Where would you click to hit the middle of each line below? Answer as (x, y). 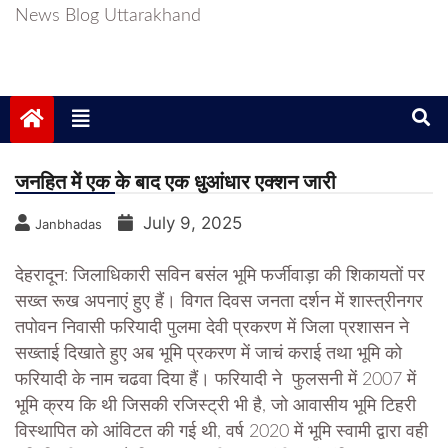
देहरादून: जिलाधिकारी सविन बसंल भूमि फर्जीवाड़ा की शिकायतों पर (220, 276)
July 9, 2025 (192, 223)
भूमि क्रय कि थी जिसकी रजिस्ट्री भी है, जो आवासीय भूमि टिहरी (215, 406)
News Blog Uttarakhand (108, 16)
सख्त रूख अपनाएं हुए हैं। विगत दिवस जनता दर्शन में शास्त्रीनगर (219, 302)
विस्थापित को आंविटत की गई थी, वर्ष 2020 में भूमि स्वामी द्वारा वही (221, 432)
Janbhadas (68, 224)
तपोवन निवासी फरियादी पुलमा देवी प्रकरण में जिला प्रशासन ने (212, 328)
